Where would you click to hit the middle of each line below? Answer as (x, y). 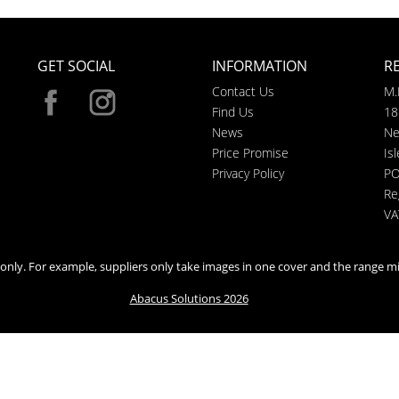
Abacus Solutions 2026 (189, 298)
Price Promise (250, 153)
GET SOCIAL (76, 66)
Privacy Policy (248, 173)
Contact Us (243, 91)
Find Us (232, 112)
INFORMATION (259, 66)
